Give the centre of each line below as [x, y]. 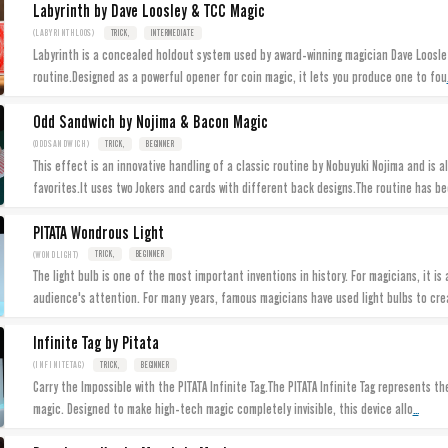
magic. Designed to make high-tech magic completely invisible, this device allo [222, 408]
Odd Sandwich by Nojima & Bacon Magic [150, 122]
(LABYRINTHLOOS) [64, 33]
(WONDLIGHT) [56, 254]
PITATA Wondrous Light [98, 232]
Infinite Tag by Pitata [95, 343]
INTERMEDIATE [172, 33]
